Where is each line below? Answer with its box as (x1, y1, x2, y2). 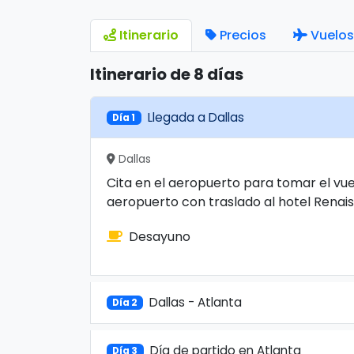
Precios (220, 26, 266, 44)
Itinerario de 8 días (90, 63, 243, 85)
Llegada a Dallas (147, 109, 244, 126)
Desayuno (129, 228, 190, 246)
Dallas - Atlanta (149, 294, 242, 311)
